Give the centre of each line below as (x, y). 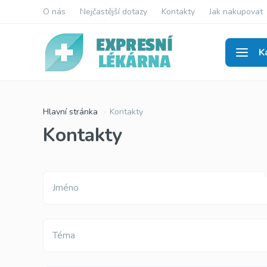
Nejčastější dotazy (114, 11)
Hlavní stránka (70, 112)
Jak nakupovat (236, 11)
